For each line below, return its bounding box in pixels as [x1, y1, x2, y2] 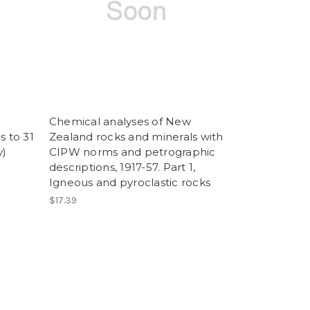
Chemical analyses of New [48, 115, 191, 129]
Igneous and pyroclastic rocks [48, 176, 210, 190]
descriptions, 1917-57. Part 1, [48, 161, 196, 174]
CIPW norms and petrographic [48, 145, 216, 159]
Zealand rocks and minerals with [48, 130, 224, 144]
